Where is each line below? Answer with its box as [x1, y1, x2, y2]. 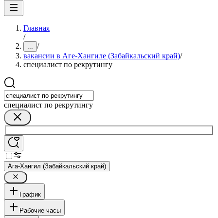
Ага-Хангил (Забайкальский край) [8, 162, 106, 170]
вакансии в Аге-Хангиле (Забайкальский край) [23, 52, 180, 60]
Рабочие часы [19, 206, 61, 214]
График [19, 190, 41, 198]
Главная [23, 24, 50, 32]
